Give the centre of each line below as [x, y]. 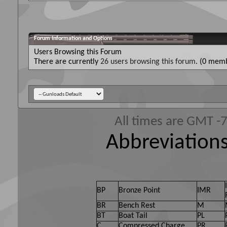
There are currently [67, 62]
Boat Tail [133, 216]
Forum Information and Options [73, 38]
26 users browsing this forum [148, 62]
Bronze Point [139, 190]
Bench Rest [137, 205]
